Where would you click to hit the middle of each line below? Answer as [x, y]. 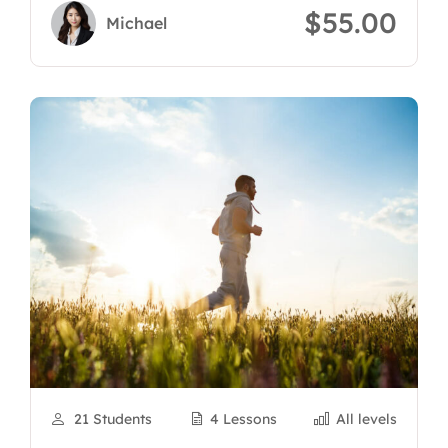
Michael [136, 22]
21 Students [112, 419]
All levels [366, 419]
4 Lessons [244, 419]
